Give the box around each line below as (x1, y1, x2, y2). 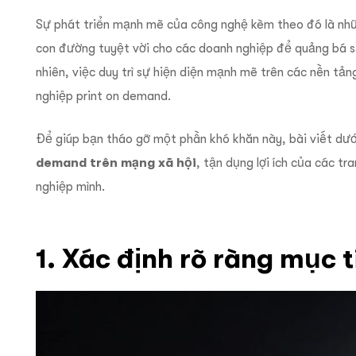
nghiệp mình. (36, 179, 105, 194)
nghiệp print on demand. (36, 88, 174, 103)
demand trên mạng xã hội (36, 155, 196, 169)
